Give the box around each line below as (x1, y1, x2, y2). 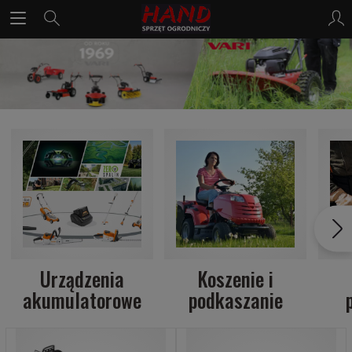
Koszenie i (197, 264, 274, 294)
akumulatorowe (22, 285, 141, 315)
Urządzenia (39, 264, 124, 294)
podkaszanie (188, 285, 283, 315)
